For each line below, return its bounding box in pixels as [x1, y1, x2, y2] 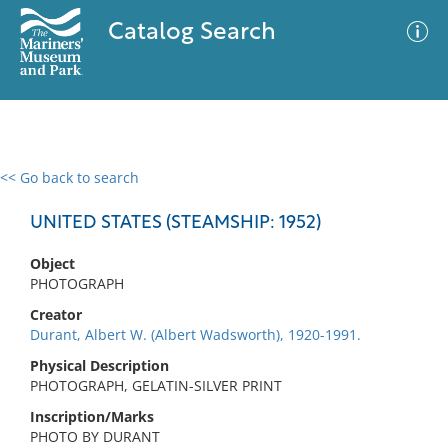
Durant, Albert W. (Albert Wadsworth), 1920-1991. [30, 325, 361, 344]
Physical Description [30, 356, 169, 375]
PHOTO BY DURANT [30, 427, 160, 446]
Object [30, 254, 75, 273]
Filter [386, 189, 420, 204]
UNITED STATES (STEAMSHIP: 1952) [30, 214, 321, 233]
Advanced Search [238, 185, 354, 205]
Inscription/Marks [30, 407, 154, 426]
